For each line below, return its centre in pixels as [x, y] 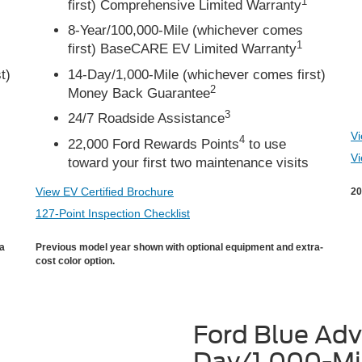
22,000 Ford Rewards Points [154, 144]
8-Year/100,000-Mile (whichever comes [185, 31]
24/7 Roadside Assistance [146, 119]
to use [265, 144]
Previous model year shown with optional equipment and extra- [179, 247]
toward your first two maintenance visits [188, 162]
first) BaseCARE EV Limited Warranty [182, 49]
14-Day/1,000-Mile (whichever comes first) [197, 74]
